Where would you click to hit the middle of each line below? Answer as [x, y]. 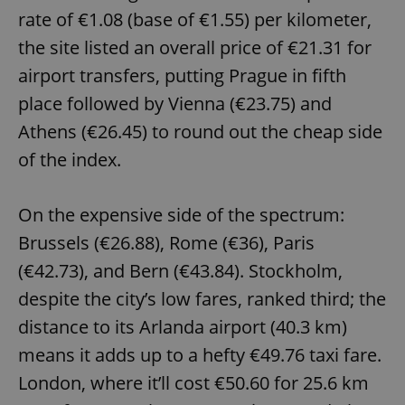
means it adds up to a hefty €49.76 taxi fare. [200, 354]
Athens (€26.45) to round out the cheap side [200, 131]
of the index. [70, 159]
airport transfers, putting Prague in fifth [182, 75]
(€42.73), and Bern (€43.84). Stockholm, [180, 270]
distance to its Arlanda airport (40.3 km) [183, 326]
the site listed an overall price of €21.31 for [195, 47]
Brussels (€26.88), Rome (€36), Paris [166, 242]
